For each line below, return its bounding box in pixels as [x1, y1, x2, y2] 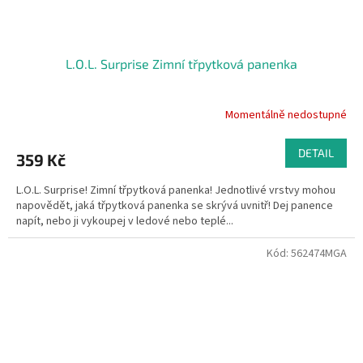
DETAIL [298, 146, 334, 160]
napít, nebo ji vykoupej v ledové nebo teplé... [16, 213, 233, 230]
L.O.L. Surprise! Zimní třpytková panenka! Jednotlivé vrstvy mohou [16, 182, 335, 199]
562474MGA [291, 246, 347, 263]
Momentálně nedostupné [225, 106, 347, 123]
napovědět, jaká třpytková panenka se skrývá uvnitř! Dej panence [16, 198, 333, 215]
